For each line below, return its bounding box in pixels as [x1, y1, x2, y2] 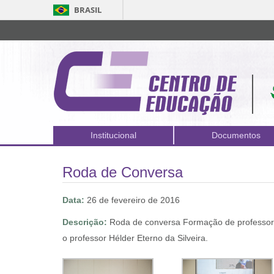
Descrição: [62, 217, 107, 227]
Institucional [90, 130, 136, 140]
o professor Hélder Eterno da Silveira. [62, 233, 208, 243]
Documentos [211, 130, 261, 140]
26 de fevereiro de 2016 [84, 195, 180, 205]
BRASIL [74, 4, 102, 15]
